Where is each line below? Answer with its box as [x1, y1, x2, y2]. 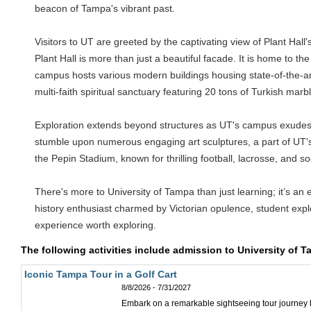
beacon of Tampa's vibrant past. [35, 3, 175, 14]
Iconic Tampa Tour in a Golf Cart [24, 269, 177, 280]
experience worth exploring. [35, 219, 156, 230]
